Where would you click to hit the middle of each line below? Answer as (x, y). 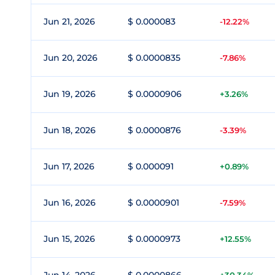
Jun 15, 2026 (69, 239)
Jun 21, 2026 (69, 21)
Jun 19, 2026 (70, 94)
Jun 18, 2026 (70, 130)
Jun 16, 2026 (70, 203)
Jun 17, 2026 (69, 166)
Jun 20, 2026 (71, 58)
